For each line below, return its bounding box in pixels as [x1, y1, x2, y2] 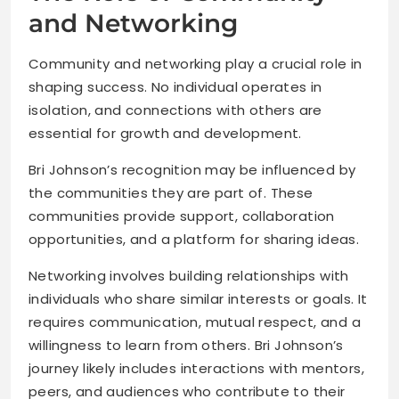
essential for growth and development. [28, 124, 302, 143]
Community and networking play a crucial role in [28, 54, 362, 74]
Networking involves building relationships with [28, 266, 349, 286]
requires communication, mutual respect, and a [28, 313, 361, 332]
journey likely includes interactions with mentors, [28, 359, 364, 379]
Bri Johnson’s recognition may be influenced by [28, 160, 356, 180]
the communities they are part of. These [28, 183, 313, 203]
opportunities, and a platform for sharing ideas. [28, 230, 360, 249]
